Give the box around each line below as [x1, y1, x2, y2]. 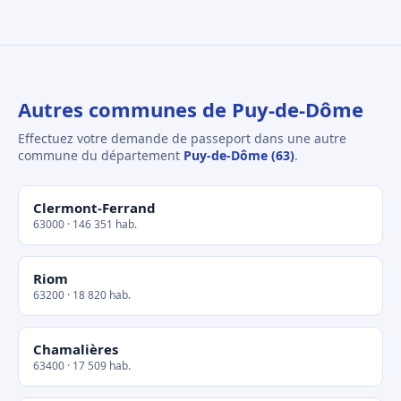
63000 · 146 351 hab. [33, 217, 137, 232]
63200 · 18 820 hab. [33, 287, 131, 303]
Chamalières [33, 340, 118, 358]
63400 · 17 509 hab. [33, 358, 131, 373]
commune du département [18, 147, 183, 164]
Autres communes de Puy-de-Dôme [18, 96, 363, 123]
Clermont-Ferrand [33, 199, 156, 217]
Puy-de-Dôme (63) [183, 147, 294, 164]
